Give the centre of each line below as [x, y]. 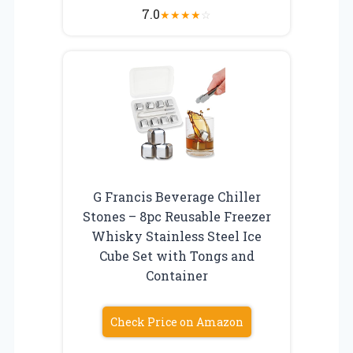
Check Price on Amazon [176, 321]
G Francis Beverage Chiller [176, 196]
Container [176, 275]
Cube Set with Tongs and [176, 255]
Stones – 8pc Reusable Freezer [176, 216]
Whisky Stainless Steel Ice [176, 236]
